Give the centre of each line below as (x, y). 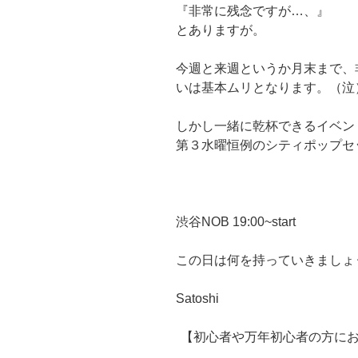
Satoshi (197, 299)
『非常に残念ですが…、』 (253, 11)
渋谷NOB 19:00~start (236, 222)
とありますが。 (221, 30)
